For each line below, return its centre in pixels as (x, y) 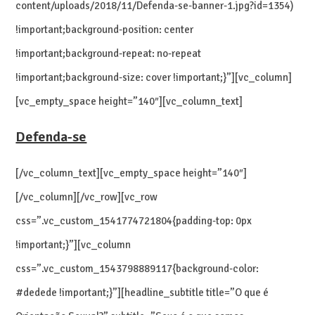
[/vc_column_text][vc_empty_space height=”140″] (131, 173)
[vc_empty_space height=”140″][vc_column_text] (129, 101)
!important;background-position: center (105, 29)
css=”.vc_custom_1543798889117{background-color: (137, 268)
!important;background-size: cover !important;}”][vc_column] (154, 77)
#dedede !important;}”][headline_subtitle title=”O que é (142, 292)
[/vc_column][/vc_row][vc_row (87, 197)
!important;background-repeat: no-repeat (109, 53)
